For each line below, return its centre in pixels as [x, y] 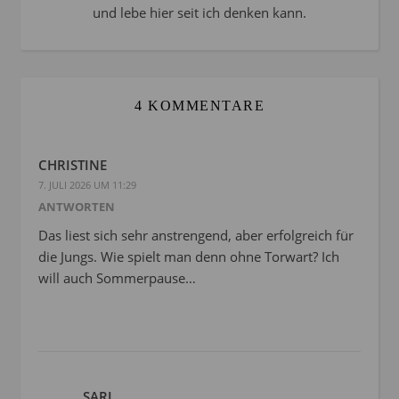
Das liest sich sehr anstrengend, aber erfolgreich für [196, 235]
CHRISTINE [73, 164]
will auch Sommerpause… [117, 277]
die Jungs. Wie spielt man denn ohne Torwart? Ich [189, 256]
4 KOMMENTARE [199, 105]
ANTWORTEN [77, 206]
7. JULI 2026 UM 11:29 [87, 184]
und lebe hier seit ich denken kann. [199, 12]
